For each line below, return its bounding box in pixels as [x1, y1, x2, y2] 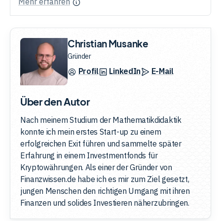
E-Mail [151, 66, 174, 76]
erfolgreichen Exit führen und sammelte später [20, 138, 182, 148]
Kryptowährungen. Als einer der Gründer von [20, 162, 172, 172]
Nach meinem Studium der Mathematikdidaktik [20, 114, 182, 125]
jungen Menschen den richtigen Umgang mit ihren [20, 185, 190, 196]
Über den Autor [20, 95, 90, 108]
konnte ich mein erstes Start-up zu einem [20, 126, 161, 137]
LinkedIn [109, 66, 141, 76]
